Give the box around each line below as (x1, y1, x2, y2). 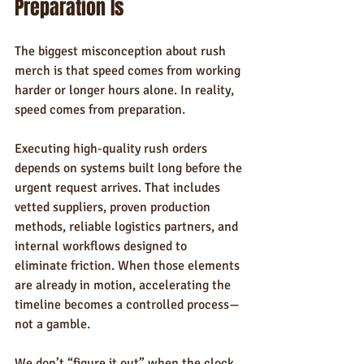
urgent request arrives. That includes (15, 180, 223, 196)
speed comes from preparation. (15, 102, 185, 118)
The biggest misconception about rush (15, 43, 229, 59)
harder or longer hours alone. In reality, (15, 82, 237, 98)
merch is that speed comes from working (15, 63, 244, 79)
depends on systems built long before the (15, 160, 245, 176)
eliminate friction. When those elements (15, 258, 243, 274)
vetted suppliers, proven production (15, 199, 214, 215)
